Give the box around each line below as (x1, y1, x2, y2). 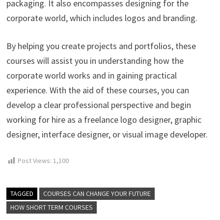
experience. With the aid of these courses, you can (6, 84, 189, 96)
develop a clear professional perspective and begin (6, 99, 191, 111)
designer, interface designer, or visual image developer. (6, 129, 208, 140)
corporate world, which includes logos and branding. (6, 12, 197, 24)
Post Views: (17, 156, 52, 165)
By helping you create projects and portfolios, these (6, 40, 196, 52)
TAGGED (10, 189, 33, 198)
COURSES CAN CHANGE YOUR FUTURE (43, 189, 151, 198)
